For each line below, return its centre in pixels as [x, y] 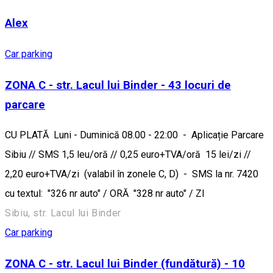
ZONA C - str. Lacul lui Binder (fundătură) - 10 [125, 264]
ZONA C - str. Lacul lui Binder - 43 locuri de [118, 85]
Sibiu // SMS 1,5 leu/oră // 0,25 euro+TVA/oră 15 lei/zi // [128, 155]
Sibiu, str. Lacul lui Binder [63, 213]
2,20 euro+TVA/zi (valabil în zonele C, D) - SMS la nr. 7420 [132, 174]
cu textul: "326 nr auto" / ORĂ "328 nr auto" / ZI [105, 194]
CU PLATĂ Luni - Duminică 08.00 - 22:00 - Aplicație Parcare [134, 135]
